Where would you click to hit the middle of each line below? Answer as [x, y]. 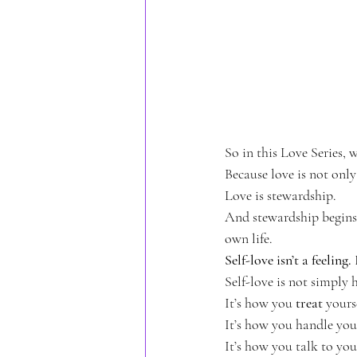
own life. [249, 238]
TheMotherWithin [222, 38]
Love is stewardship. [280, 195]
